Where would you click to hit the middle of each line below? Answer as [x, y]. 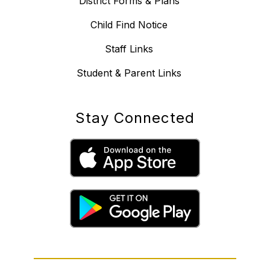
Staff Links [129, 49]
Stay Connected [135, 118]
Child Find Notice [129, 24]
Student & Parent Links [129, 73]
